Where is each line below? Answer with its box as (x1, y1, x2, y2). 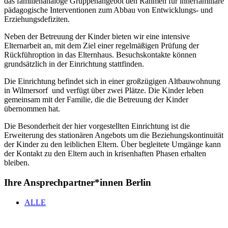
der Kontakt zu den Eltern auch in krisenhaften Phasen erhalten (4, 149, 206, 158)
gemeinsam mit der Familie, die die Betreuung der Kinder (4, 95, 188, 104)
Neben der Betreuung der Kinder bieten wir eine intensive (4, 32, 190, 41)
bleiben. (4, 158, 30, 167)
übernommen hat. (4, 104, 62, 113)
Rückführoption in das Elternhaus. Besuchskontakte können (4, 50, 196, 60)
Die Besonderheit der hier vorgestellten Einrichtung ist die (4, 122, 190, 131)
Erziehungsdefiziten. (4, 15, 70, 24)
